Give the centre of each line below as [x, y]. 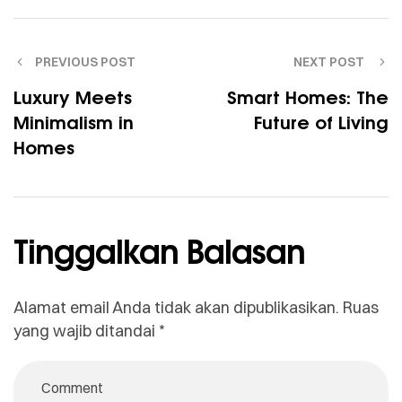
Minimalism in [74, 122]
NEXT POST [330, 61]
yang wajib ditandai [86, 330]
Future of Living [321, 122]
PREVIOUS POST [85, 61]
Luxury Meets [73, 96]
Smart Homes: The [308, 96]
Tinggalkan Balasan [159, 250]
